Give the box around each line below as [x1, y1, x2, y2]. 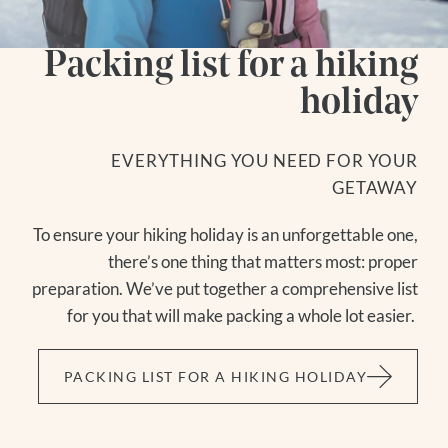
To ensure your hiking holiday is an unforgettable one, [33, 223, 418, 245]
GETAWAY [332, 176, 418, 198]
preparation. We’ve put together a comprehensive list [32, 277, 418, 299]
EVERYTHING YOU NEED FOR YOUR [111, 149, 418, 171]
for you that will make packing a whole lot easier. [67, 304, 418, 326]
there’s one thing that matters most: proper [108, 250, 418, 272]
